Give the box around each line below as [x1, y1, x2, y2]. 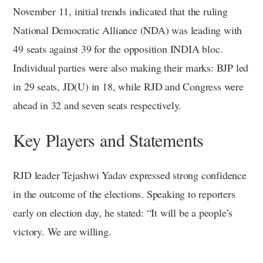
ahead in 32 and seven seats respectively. [13, 97, 182, 112]
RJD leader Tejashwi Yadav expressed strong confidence [13, 167, 247, 182]
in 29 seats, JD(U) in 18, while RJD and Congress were [13, 79, 244, 93]
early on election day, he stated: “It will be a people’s [13, 205, 233, 220]
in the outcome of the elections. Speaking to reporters [13, 186, 235, 201]
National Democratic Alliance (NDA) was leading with [13, 22, 242, 37]
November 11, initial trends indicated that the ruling [13, 4, 228, 18]
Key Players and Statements [13, 127, 204, 151]
